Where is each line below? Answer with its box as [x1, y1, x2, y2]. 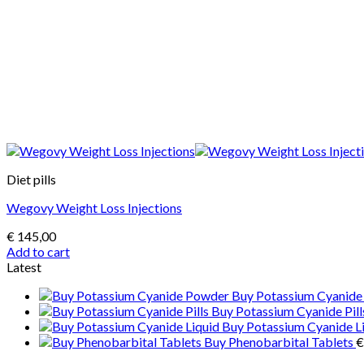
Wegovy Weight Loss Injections [6, 199, 182, 215]
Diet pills [6, 171, 56, 187]
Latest [6, 258, 41, 275]
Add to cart [6, 243, 70, 259]
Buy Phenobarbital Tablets [204, 333, 353, 349]
